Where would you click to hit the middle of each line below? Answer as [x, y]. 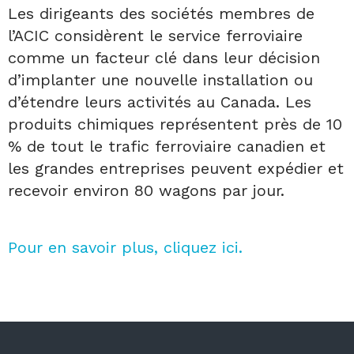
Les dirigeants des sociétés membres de [161, 13]
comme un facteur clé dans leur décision [164, 57]
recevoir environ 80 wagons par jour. [146, 190]
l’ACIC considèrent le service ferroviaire [155, 35]
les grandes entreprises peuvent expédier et [176, 168]
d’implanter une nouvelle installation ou [160, 79]
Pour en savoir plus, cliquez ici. [125, 247]
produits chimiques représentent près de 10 [175, 124]
